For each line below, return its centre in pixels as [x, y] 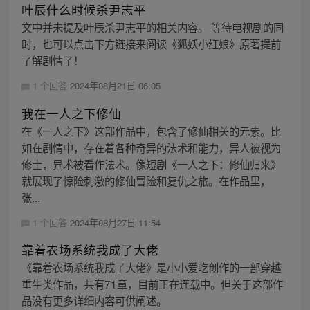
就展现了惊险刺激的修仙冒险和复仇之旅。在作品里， [146, 180]
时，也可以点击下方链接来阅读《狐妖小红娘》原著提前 [151, 44]
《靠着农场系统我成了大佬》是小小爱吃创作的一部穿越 [151, 267]
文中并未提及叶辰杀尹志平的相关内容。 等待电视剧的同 [152, 27]
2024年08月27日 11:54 [115, 222]
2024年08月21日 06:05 [115, 86]
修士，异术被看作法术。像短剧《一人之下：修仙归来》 [151, 164]
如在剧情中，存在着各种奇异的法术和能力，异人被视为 [151, 147]
